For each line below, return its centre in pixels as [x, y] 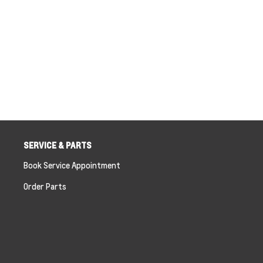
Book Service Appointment [72, 165]
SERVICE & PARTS [57, 145]
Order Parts [45, 186]
